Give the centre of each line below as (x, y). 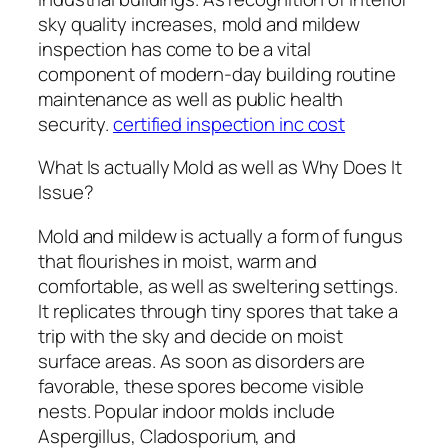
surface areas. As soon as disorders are (202, 360)
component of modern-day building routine (217, 73)
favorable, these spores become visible (201, 385)
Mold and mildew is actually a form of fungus (220, 235)
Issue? (66, 192)
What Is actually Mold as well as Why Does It (220, 167)
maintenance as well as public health (191, 98)
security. (76, 123)
